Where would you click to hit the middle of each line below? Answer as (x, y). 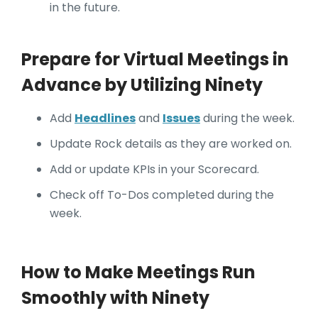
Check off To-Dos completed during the (162, 195)
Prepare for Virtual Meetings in (155, 60)
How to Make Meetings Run (138, 273)
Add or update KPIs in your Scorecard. (154, 170)
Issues (181, 119)
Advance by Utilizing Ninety (142, 85)
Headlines (105, 119)
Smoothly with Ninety (117, 298)
